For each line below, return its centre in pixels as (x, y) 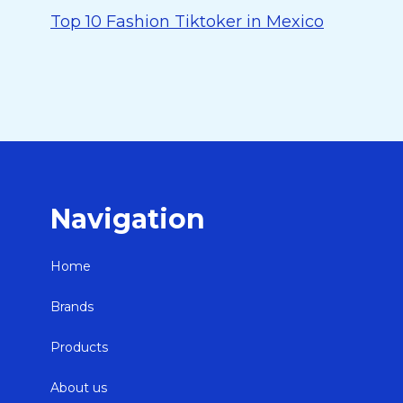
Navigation (128, 219)
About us (79, 388)
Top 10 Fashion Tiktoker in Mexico (187, 22)
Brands (72, 307)
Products (79, 347)
